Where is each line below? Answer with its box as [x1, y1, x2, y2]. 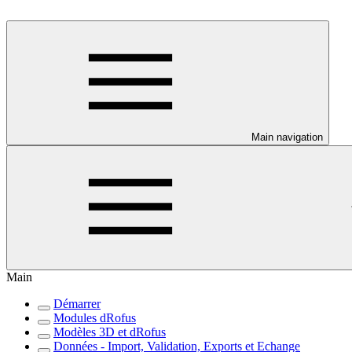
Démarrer [53, 297, 101, 310]
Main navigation [251, 131, 323, 143]
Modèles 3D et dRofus [53, 325, 166, 339]
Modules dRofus [53, 311, 136, 324]
